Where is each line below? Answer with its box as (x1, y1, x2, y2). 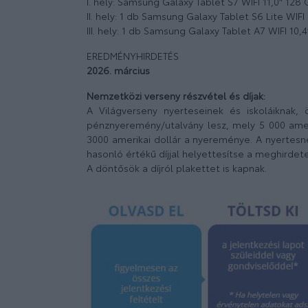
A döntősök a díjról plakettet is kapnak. (87, 162, 267, 175)
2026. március (87, 64, 150, 77)
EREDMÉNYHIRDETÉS (87, 49, 179, 63)
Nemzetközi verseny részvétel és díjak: (87, 89, 265, 102)
